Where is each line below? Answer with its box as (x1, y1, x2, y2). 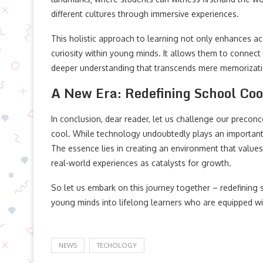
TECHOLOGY (97, 241, 137, 249)
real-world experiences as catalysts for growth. (51, 158, 231, 168)
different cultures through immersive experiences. (51, 9, 239, 19)
